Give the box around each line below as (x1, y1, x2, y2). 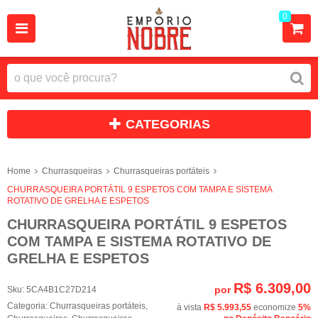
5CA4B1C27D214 (26, 284, 97, 295)
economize (251, 302, 298, 312)
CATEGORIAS (126, 117, 210, 131)
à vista (177, 302, 204, 312)
